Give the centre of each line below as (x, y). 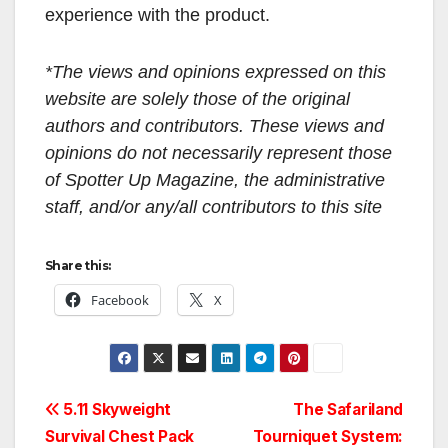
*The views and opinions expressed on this (215, 71)
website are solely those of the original (197, 98)
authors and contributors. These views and (214, 125)
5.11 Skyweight (115, 409)
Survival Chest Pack (120, 436)
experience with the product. (157, 14)
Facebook (120, 299)
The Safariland (348, 409)
